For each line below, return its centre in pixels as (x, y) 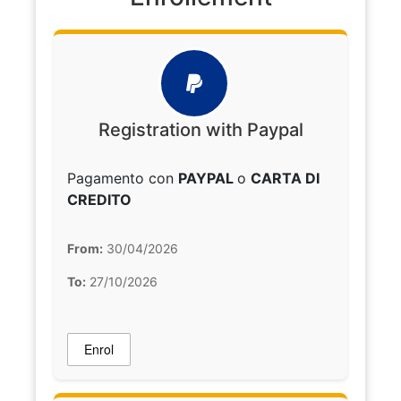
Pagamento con (123, 179)
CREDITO (99, 200)
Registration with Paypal (200, 130)
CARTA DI (285, 179)
